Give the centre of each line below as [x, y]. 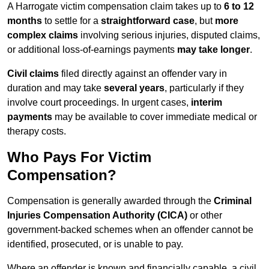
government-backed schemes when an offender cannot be [130, 230]
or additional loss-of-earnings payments [92, 50]
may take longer [213, 50]
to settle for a [73, 21]
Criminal [233, 201]
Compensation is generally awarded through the [110, 201]
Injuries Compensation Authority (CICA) [97, 216]
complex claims [43, 35]
